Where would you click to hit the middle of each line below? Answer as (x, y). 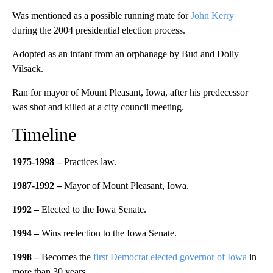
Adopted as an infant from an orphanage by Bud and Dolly (126, 54)
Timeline (44, 134)
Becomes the (67, 257)
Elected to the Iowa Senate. (93, 209)
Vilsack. (28, 68)
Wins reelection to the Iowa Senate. (108, 233)
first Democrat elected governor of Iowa (171, 257)
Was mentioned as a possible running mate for (101, 15)
